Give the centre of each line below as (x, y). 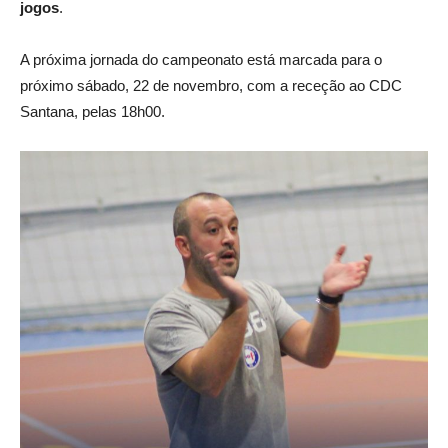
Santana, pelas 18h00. (92, 112)
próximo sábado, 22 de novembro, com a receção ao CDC (211, 86)
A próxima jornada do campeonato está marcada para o (201, 60)
